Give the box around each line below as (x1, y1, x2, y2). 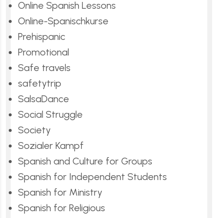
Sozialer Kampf (18, 139, 84, 151)
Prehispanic (18, 30, 65, 42)
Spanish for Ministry (18, 186, 102, 198)
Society (18, 124, 51, 136)
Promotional (18, 46, 69, 58)
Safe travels (18, 61, 71, 73)
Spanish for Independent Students (18, 170, 167, 182)
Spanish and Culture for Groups (18, 155, 152, 167)
